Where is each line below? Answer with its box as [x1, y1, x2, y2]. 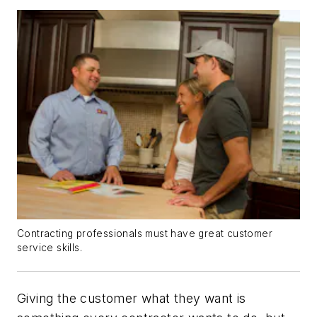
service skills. [17, 242, 83, 254]
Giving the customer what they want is [17, 291, 246, 306]
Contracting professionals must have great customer [17, 228, 272, 240]
